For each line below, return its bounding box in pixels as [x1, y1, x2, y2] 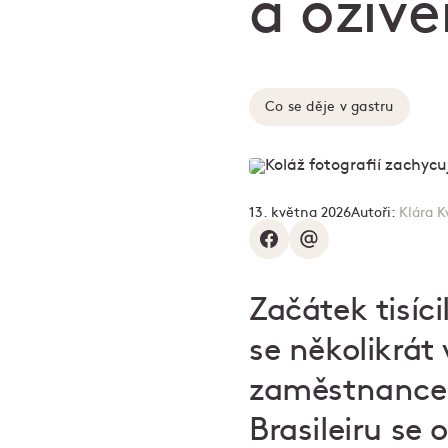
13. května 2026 [249, 206, 351, 220]
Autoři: [351, 206, 399, 220]
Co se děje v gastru [265, 100, 394, 114]
